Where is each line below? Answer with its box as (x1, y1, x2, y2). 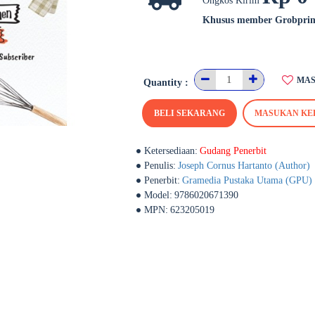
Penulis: (144, 160, 176, 171)
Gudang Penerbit (200, 146, 266, 156)
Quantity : (143, 77, 188, 88)
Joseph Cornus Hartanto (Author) (178, 160, 310, 171)
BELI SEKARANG (154, 108, 225, 118)
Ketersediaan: (144, 146, 198, 156)
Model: (144, 190, 172, 200)
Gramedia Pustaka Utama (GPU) (182, 175, 312, 186)
